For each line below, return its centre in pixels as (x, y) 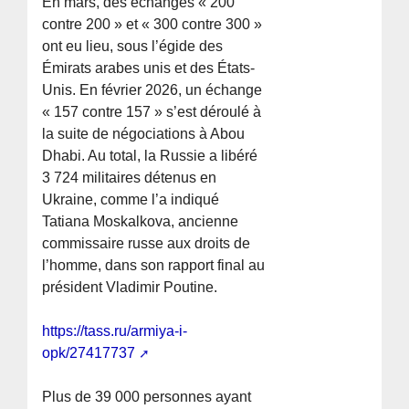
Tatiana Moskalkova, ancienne (141, 222)
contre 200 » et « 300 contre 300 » (152, 25)
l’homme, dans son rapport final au (154, 266)
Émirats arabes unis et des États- (149, 68)
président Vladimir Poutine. (130, 288)
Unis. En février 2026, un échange (152, 90)
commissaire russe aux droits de (147, 244)
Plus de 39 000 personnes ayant (147, 397)
